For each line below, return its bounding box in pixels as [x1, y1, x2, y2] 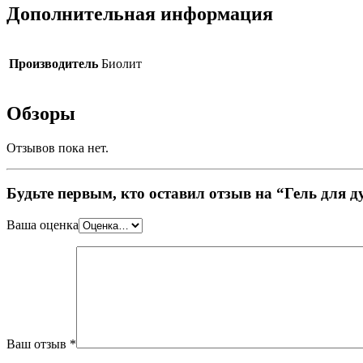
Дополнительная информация [6, 2, 273, 24]
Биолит [101, 56, 142, 70]
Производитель [9, 56, 98, 70]
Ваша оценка [6, 218, 79, 233]
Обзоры [6, 102, 75, 124]
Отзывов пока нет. [6, 140, 109, 155]
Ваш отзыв [6, 337, 70, 352]
